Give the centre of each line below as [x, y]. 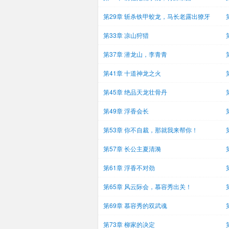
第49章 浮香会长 [126, 111]
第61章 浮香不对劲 [129, 167]
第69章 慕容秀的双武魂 [135, 205]
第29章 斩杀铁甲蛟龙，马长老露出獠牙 [157, 16]
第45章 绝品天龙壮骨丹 [135, 92]
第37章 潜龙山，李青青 [135, 54]
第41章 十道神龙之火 [132, 73]
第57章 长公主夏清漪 [132, 148]
